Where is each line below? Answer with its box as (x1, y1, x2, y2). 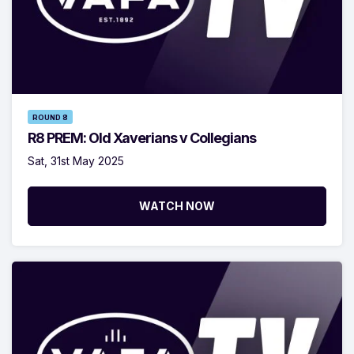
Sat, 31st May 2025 (28, 154, 124, 168)
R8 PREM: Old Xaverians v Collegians (28, 130, 256, 147)
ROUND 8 (32, 113, 68, 122)
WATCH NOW (139, 199, 215, 213)
